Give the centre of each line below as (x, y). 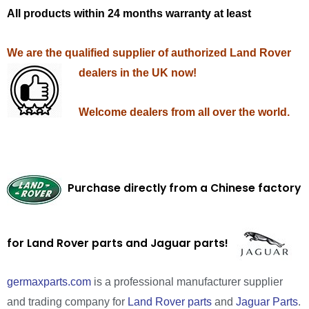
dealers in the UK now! (138, 72)
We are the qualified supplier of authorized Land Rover (149, 52)
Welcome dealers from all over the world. (186, 112)
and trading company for (67, 301)
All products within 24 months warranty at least (129, 13)
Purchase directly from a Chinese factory (181, 188)
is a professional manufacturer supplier (187, 281)
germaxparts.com (49, 281)
